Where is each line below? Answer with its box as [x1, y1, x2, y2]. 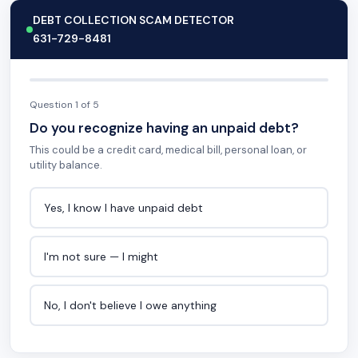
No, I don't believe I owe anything [43, 297, 217, 312]
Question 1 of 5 [30, 98, 99, 111]
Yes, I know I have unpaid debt [43, 200, 203, 215]
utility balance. [30, 158, 102, 172]
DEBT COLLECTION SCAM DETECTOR [33, 13, 234, 27]
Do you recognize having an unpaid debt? [30, 119, 299, 137]
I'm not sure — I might [43, 249, 158, 264]
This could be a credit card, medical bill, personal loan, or [30, 143, 307, 157]
